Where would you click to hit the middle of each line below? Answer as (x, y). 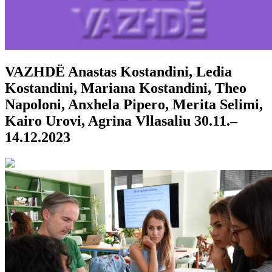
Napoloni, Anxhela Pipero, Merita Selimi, (134, 105)
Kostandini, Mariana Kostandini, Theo (126, 88)
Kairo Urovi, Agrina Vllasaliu (98, 121)
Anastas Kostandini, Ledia (150, 72)
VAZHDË (35, 72)
